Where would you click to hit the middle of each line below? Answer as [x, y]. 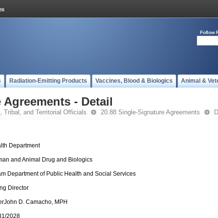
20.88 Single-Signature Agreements [150, 112]
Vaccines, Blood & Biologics [134, 81]
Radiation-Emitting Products [48, 81]
